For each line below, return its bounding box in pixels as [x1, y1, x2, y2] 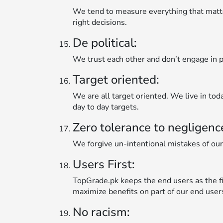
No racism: [73, 204, 130, 220]
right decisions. [73, 16, 127, 28]
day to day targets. [73, 101, 139, 112]
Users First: [73, 156, 135, 172]
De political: [73, 34, 137, 51]
